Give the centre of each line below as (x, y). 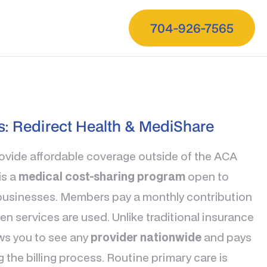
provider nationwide (146, 237)
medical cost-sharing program (102, 176)
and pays (226, 237)
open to (207, 176)
